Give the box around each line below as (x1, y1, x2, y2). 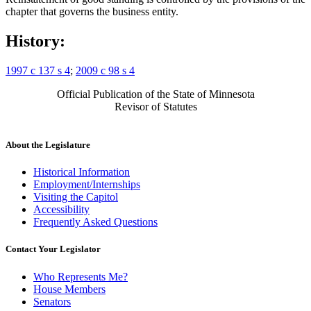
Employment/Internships (33, 178, 140, 191)
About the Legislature (6, 140, 90, 151)
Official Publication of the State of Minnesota (56, 87, 255, 100)
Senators (33, 295, 71, 308)
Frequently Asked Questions (33, 216, 158, 228)
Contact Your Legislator (6, 244, 101, 255)
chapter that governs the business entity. (6, 6, 178, 18)
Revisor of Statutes (114, 100, 197, 112)
